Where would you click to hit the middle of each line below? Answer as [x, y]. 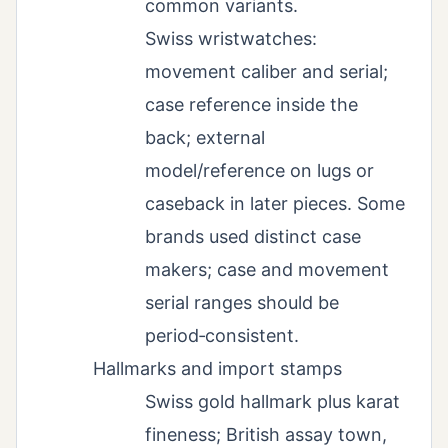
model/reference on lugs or [259, 171]
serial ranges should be [242, 303]
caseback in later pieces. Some [275, 204]
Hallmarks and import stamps [217, 369]
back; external [205, 138]
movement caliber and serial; [266, 72]
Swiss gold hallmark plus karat [272, 402]
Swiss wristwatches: [231, 39]
